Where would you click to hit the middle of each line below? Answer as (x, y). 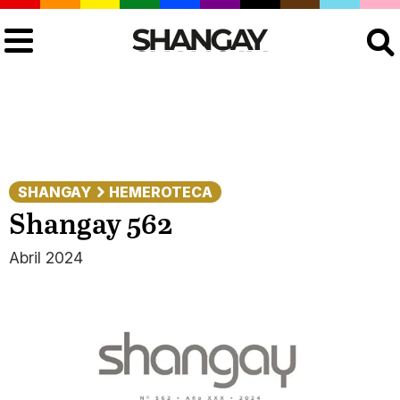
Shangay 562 (91, 226)
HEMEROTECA (161, 192)
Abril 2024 (46, 258)
